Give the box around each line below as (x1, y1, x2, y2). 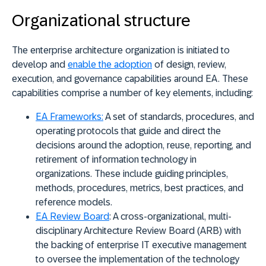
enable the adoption (68, 59, 152, 69)
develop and (12, 59, 68, 69)
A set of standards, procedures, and (103, 111, 254, 122)
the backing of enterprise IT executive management (36, 239, 247, 250)
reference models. (36, 197, 112, 207)
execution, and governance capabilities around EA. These (12, 73, 248, 84)
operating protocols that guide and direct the (36, 125, 221, 136)
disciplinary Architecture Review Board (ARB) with (36, 225, 241, 236)
